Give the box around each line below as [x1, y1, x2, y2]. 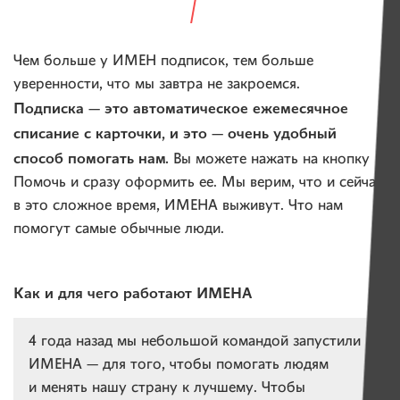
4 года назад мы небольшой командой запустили [29, 333, 361, 349]
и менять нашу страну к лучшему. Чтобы [29, 379, 305, 396]
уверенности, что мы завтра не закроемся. [13, 77, 300, 93]
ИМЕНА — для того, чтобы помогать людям [29, 356, 329, 372]
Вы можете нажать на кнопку [169, 152, 370, 168]
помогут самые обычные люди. [13, 221, 229, 237]
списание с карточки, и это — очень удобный [13, 123, 337, 144]
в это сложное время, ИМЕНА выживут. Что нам [13, 198, 343, 214]
